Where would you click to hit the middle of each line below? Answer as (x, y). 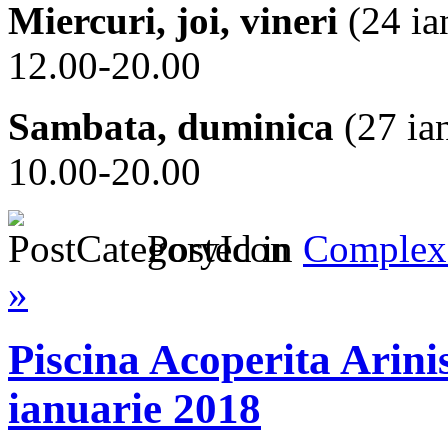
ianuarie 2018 (134, 409)
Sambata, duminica (171, 126)
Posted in (220, 248)
